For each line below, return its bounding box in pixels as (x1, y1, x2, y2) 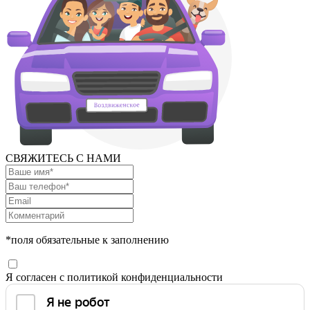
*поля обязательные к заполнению (6, 234, 169, 246)
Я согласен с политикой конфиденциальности (6, 271, 223, 284)
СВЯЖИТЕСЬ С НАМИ (6, 152, 121, 165)
